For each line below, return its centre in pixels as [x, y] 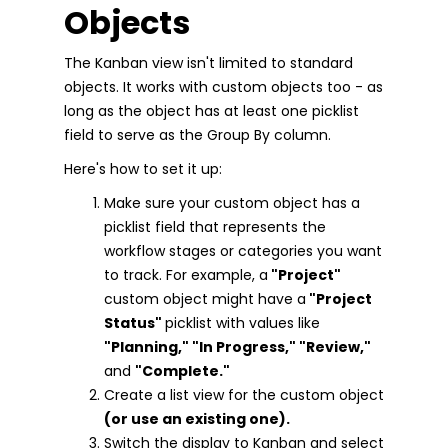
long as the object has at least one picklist [211, 110]
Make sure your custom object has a [232, 202]
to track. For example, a [186, 274]
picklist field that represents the [215, 226]
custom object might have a [205, 298]
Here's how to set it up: [143, 168]
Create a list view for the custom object [244, 394]
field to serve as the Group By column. [197, 134]
